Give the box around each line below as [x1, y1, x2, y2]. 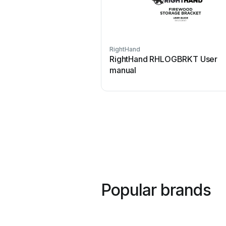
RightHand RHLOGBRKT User [109, 54, 218, 64]
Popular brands [101, 180, 211, 200]
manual [109, 65, 137, 75]
